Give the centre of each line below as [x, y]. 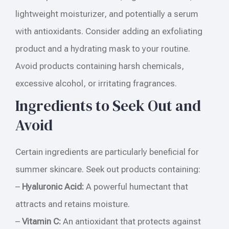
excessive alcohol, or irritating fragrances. [96, 83]
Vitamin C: [41, 221]
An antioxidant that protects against [131, 221]
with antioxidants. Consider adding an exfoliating [109, 31]
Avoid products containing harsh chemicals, [100, 66]
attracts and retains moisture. [73, 204]
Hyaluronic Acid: [53, 186]
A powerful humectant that [136, 186]
